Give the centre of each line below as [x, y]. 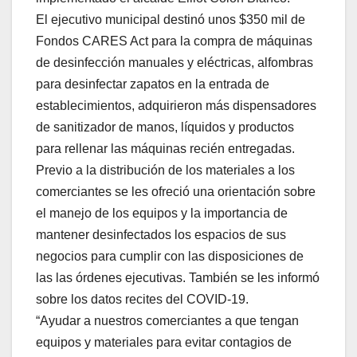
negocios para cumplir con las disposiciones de [170, 256]
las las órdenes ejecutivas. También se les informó [178, 277]
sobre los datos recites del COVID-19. [142, 299]
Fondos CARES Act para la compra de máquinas [174, 41]
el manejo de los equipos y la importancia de [162, 213]
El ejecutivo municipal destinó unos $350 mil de [171, 19]
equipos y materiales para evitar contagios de [164, 342]
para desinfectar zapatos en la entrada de [153, 84]
